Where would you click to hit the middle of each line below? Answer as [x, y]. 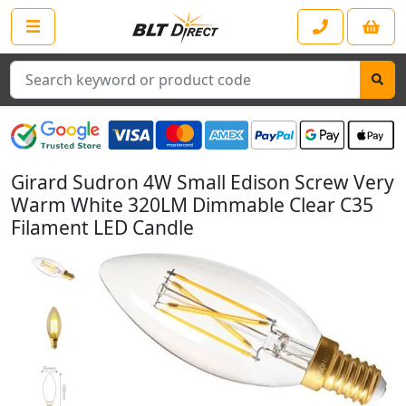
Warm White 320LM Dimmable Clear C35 [192, 205]
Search [28, 68]
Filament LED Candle [102, 228]
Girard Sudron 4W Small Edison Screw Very [203, 183]
